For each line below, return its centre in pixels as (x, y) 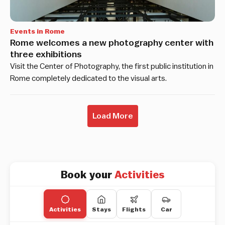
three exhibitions (46, 54)
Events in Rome (37, 32)
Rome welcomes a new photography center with (112, 43)
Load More (113, 116)
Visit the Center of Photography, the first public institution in (112, 67)
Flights (134, 210)
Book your (86, 175)
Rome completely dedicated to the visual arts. (88, 79)
